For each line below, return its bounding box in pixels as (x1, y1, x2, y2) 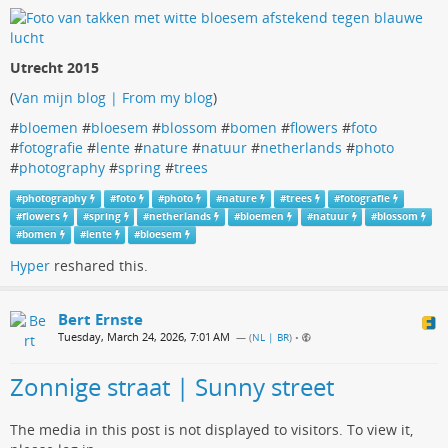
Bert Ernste (58, 309, 143, 330)
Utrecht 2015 (10, 58, 99, 77)
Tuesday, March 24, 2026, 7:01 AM (58, 329, 230, 345)
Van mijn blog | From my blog (14, 88, 213, 107)
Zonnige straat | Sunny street (10, 370, 334, 404)
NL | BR (252, 331, 289, 345)
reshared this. (50, 256, 148, 276)
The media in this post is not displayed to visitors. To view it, (10, 420, 413, 440)
